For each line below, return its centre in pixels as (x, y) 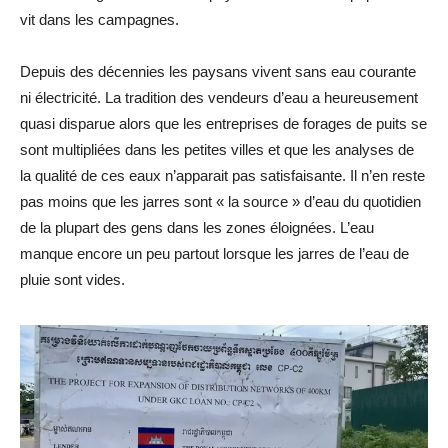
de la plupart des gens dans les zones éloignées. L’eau (197, 228)
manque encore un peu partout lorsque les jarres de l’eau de (214, 254)
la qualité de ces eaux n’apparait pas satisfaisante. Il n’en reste (222, 176)
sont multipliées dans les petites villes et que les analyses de (217, 150)
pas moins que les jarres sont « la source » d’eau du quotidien (220, 202)
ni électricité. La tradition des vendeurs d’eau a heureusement (219, 98)
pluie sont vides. (72, 280)
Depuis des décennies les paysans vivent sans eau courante (218, 72)
